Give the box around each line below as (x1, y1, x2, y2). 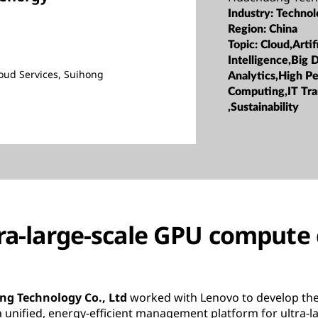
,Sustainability (228, 101, 300, 113)
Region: (228, 23, 270, 35)
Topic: (228, 38, 261, 50)
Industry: (228, 7, 277, 19)
